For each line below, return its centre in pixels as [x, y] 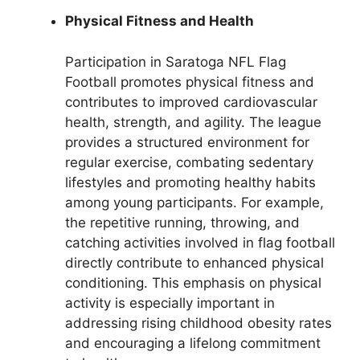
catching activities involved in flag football [200, 242]
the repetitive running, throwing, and [182, 222]
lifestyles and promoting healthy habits [190, 182]
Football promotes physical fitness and [190, 82]
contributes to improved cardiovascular [191, 102]
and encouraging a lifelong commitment [193, 343]
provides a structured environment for [187, 142]
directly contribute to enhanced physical [194, 262]
